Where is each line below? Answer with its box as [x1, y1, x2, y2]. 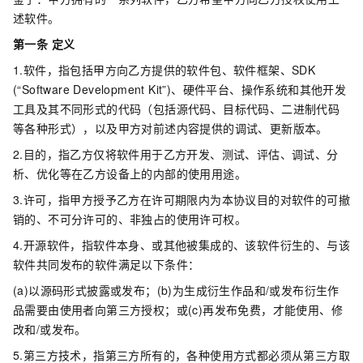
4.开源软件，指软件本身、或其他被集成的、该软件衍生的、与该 [13, 237, 350, 253]
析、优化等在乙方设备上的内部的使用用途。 [13, 165, 246, 181]
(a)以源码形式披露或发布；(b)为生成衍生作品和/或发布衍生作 [13, 282, 340, 298]
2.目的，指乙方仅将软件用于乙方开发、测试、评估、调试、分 [13, 146, 339, 162]
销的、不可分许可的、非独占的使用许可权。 [13, 211, 246, 227]
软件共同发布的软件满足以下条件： [13, 256, 200, 272]
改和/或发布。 [13, 321, 87, 337]
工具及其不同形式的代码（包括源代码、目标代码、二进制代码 [13, 100, 340, 117]
